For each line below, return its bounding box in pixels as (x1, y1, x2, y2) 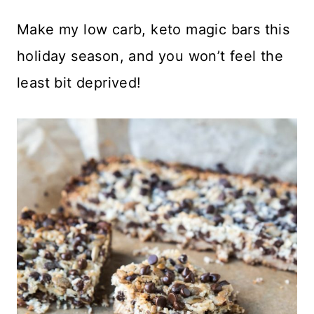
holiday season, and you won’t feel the (17, 47, 284, 64)
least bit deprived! (17, 74, 142, 91)
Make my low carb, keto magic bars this (17, 20, 290, 38)
